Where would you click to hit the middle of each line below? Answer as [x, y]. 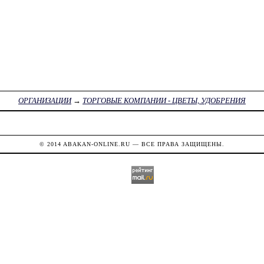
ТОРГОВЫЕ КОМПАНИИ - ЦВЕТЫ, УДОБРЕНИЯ [164, 101]
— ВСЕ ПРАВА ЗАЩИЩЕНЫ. [177, 144]
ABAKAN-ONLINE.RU [96, 144]
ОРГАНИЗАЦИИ [44, 101]
